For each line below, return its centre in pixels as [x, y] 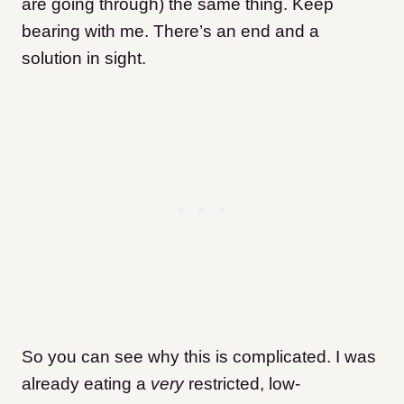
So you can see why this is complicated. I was [199, 357]
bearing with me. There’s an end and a [170, 32]
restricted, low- [242, 384]
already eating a [86, 384]
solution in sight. [84, 59]
